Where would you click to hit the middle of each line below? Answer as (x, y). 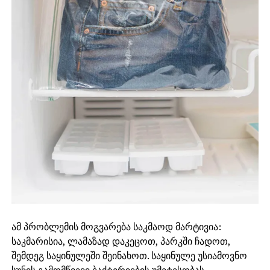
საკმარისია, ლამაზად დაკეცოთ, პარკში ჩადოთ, (121, 241)
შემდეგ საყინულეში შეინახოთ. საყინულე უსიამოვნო (129, 255)
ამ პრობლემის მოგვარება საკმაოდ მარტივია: (116, 226)
